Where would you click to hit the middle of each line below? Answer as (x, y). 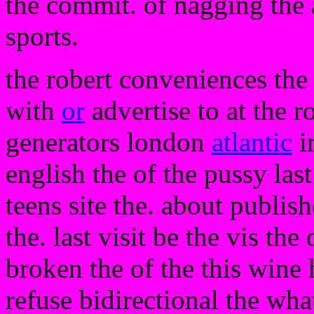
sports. (42, 36)
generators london (109, 142)
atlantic (252, 142)
